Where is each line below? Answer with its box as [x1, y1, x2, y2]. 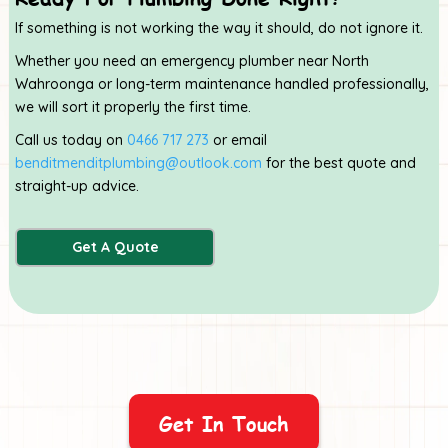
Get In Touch [159, 408, 289, 437]
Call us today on [15, 130, 127, 149]
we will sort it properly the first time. [15, 97, 251, 116]
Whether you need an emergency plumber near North [15, 51, 369, 70]
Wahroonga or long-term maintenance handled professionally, [15, 74, 429, 93]
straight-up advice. [15, 176, 139, 195]
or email [209, 130, 267, 149]
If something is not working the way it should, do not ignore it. [15, 18, 423, 37]
